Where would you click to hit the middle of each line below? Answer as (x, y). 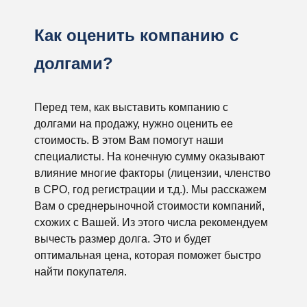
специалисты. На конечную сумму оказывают (149, 157)
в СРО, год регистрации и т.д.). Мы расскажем (150, 189)
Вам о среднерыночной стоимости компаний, (149, 206)
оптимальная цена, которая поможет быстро (148, 255)
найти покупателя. (81, 272)
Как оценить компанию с (136, 35)
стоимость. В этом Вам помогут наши (129, 140)
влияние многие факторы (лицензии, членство (152, 173)
